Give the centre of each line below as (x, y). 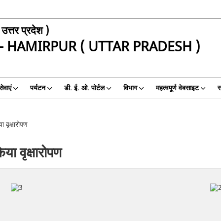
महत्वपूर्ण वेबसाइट (177, 88)
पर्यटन (37, 88)
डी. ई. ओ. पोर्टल (84, 88)
